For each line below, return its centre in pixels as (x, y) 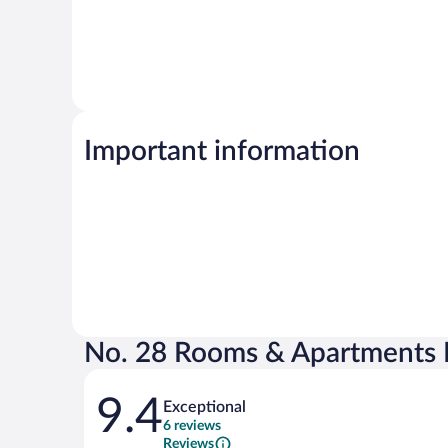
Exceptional (204, 406)
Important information (222, 150)
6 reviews (192, 425)
